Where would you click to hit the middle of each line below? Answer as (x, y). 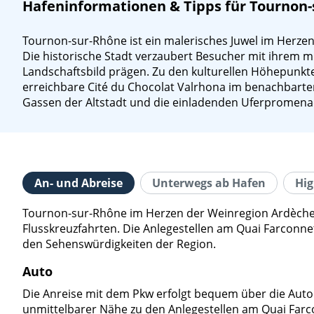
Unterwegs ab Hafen (209, 183)
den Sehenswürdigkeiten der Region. (119, 244)
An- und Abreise (78, 183)
